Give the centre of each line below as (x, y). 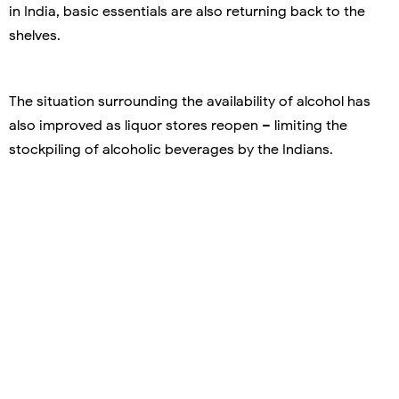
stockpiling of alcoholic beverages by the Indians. (171, 149)
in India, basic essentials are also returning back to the (187, 11)
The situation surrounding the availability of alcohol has (190, 101)
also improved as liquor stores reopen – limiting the (178, 125)
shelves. (35, 35)
